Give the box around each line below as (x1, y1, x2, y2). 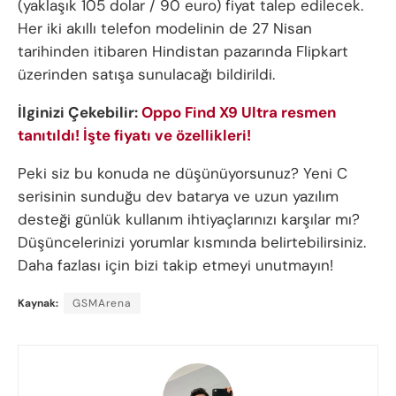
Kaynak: (18, 296, 58, 311)
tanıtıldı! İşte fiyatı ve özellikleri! (18, 126, 251, 146)
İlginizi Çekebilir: (18, 103, 141, 123)
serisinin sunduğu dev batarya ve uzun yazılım (18, 187, 339, 207)
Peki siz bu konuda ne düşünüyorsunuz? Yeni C (18, 164, 347, 184)
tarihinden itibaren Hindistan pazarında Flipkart (18, 42, 348, 62)
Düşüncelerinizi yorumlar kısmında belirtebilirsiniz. (18, 232, 366, 253)
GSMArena (72, 296, 132, 311)
